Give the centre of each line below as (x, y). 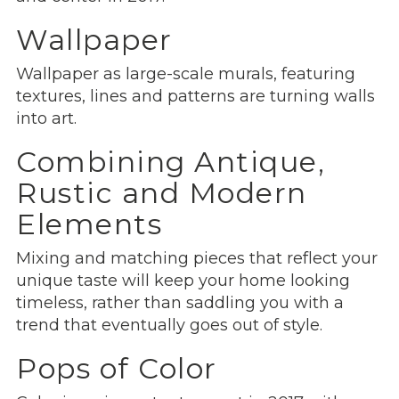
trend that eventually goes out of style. (169, 325)
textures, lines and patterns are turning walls (195, 96)
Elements (89, 224)
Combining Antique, (171, 161)
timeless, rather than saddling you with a (180, 302)
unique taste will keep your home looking (183, 280)
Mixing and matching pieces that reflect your (197, 258)
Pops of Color (117, 368)
